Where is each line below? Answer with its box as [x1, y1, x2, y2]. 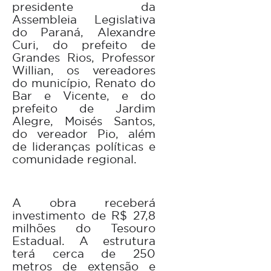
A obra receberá [12, 195, 155, 210]
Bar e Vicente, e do [12, 88, 155, 103]
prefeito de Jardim [12, 100, 155, 116]
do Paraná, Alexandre [12, 24, 155, 39]
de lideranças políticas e [12, 139, 155, 154]
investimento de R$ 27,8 [12, 207, 155, 223]
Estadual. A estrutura [12, 233, 155, 248]
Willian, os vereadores [12, 62, 155, 77]
